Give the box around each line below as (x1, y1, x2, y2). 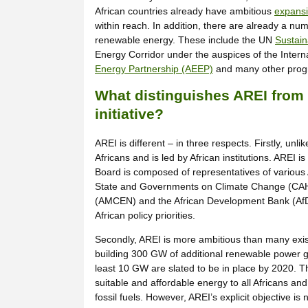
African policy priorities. (95, 210, 195, 221)
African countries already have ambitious (95, 5, 274, 16)
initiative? (95, 106, 164, 122)
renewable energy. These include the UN (95, 34, 275, 45)
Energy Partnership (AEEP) (95, 63, 213, 74)
